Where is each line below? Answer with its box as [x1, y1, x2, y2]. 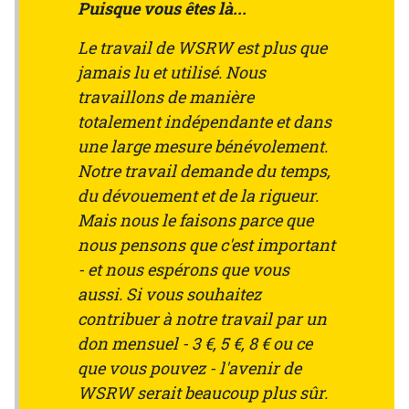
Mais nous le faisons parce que [78, 209, 313, 232]
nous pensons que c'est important [78, 234, 335, 257]
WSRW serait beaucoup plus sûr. [78, 382, 328, 404]
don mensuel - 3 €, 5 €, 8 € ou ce [78, 332, 312, 355]
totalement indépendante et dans [78, 110, 331, 133]
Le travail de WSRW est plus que [78, 37, 327, 59]
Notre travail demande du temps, [78, 160, 330, 183]
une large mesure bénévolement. [78, 135, 328, 158]
